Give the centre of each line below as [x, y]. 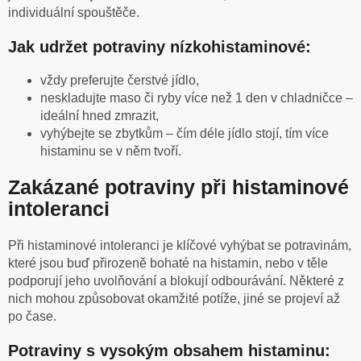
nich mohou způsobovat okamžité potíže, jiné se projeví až [174, 299]
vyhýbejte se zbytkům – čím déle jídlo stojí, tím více [185, 133]
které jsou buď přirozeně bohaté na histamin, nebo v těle [168, 263]
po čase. [32, 317]
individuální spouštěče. [74, 12]
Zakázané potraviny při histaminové [178, 187]
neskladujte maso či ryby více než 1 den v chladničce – [197, 98]
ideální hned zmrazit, [100, 115]
